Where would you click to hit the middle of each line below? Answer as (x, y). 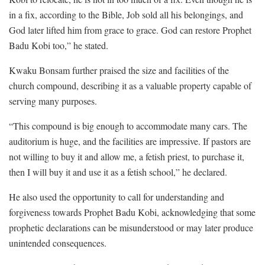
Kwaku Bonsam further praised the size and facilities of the (119, 70)
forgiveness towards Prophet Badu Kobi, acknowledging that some (132, 212)
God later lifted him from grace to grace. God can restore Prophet (130, 30)
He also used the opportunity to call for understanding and (117, 196)
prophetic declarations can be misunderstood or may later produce (131, 227)
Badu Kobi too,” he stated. (59, 45)
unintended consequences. (58, 243)
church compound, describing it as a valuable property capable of (130, 85)
